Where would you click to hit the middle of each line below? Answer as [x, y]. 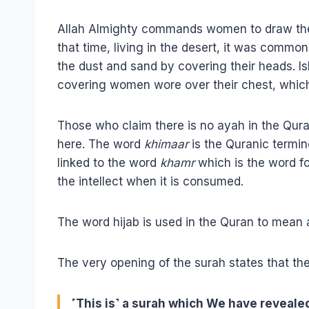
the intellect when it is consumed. [150, 181]
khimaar [166, 144]
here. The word [101, 144]
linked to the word [109, 162]
